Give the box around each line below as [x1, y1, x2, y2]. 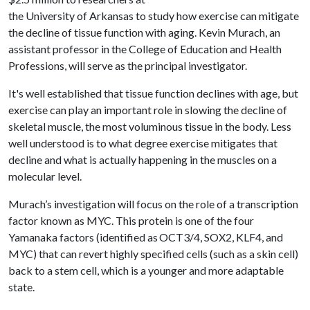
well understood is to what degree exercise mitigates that [8, 136, 277, 149]
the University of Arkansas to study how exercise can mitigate [8, 9, 299, 22]
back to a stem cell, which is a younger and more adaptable [8, 264, 284, 277]
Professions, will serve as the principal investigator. [8, 59, 249, 72]
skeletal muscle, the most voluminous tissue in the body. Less [8, 120, 291, 133]
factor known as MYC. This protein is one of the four [8, 214, 254, 227]
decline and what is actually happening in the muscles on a [8, 153, 277, 166]
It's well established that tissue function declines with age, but [8, 86, 298, 100]
